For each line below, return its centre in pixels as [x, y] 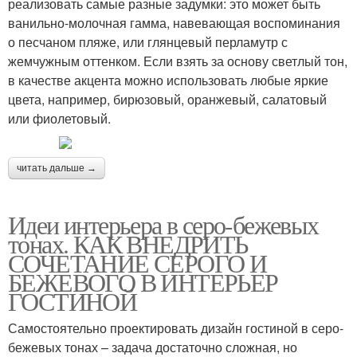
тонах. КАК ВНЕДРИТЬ [128, 243]
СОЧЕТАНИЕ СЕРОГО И [137, 262]
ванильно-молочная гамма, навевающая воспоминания [174, 22]
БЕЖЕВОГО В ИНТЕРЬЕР [143, 281]
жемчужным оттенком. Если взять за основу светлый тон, [178, 61]
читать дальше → [57, 168]
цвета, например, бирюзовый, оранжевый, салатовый [167, 99]
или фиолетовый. [59, 118]
